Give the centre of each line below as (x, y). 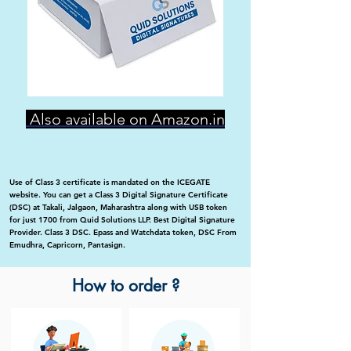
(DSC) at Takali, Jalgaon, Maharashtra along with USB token (118, 208)
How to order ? (125, 286)
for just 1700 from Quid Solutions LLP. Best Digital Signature (122, 220)
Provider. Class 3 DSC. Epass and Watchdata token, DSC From (123, 233)
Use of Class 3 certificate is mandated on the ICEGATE (110, 183)
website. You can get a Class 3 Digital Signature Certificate (119, 195)
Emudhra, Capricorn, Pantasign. (67, 245)
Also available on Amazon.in (125, 119)
